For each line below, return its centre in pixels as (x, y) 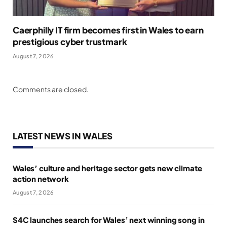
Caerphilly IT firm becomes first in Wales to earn (108, 30)
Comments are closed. (51, 89)
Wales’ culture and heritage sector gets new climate (107, 168)
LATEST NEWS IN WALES (63, 136)
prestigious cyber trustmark (70, 41)
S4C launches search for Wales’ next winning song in (109, 219)
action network (41, 178)
